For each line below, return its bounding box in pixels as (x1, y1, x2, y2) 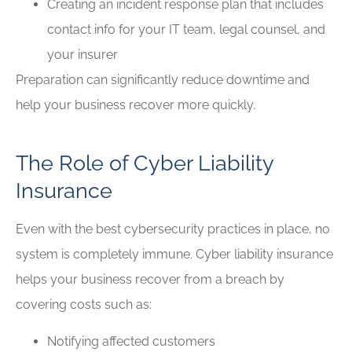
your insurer (47, 46, 118, 62)
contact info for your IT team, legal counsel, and (47, 21, 325, 37)
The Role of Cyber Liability (16, 150, 273, 176)
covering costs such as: (16, 297, 152, 313)
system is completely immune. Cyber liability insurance (16, 247, 333, 262)
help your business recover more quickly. (16, 97, 255, 112)
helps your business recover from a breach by (16, 272, 284, 288)
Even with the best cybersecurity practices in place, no (16, 222, 330, 237)
